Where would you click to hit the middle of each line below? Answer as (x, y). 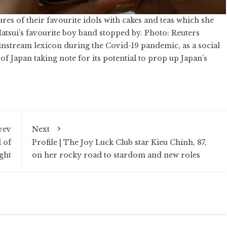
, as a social (199, 45)
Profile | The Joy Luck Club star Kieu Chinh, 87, (119, 142)
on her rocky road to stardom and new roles (116, 155)
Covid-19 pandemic (142, 45)
